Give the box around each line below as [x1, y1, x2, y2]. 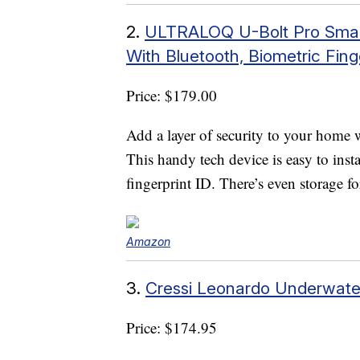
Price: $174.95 [126, 317, 217, 338]
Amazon [126, 235, 170, 249]
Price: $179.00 [126, 85, 217, 106]
